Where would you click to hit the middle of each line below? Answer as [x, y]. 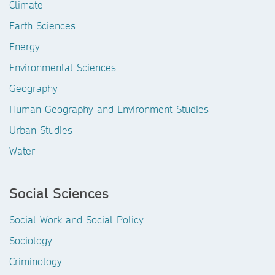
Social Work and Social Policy [76, 219]
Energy [25, 46]
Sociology [31, 240]
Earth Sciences [42, 25]
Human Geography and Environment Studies [109, 109]
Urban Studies [41, 130]
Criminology [36, 261]
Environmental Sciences [63, 67]
